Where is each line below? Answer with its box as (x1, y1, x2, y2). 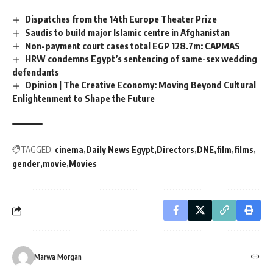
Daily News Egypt (86, 144, 154, 155)
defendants (12, 66, 59, 78)
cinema (55, 144, 83, 155)
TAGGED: (21, 144, 53, 155)
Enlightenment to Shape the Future (12, 93, 155, 104)
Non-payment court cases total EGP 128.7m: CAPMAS (25, 40, 241, 51)
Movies (69, 158, 97, 169)
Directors (157, 144, 194, 155)
